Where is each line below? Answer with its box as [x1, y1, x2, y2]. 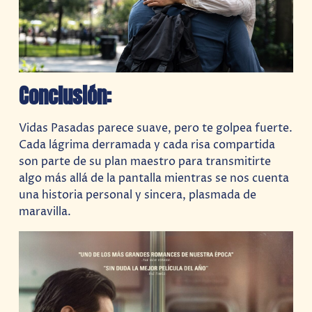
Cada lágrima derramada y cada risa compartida [19, 136, 276, 153]
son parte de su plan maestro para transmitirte [19, 153, 272, 169]
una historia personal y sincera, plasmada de [19, 187, 257, 203]
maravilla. [19, 203, 72, 219]
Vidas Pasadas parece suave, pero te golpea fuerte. [19, 120, 293, 136]
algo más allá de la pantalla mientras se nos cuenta [19, 170, 290, 186]
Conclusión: [19, 80, 112, 112]
